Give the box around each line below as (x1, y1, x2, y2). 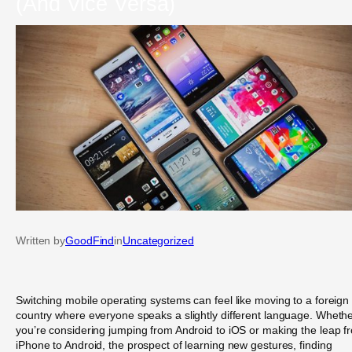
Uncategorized (123, 234, 194, 247)
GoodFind (65, 234, 115, 247)
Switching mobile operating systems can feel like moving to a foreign (16, 293, 350, 306)
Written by (16, 234, 65, 247)
